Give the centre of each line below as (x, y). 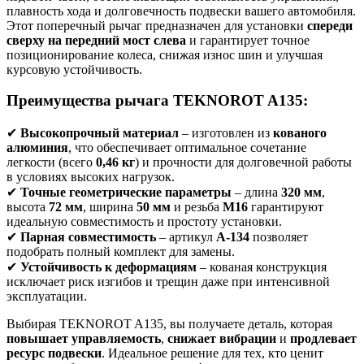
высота (28, 207)
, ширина (110, 207)
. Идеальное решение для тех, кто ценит (212, 353)
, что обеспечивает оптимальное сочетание (187, 148)
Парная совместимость (88, 237)
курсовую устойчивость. (74, 69)
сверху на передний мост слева (96, 40)
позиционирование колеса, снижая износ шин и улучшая (165, 54)
